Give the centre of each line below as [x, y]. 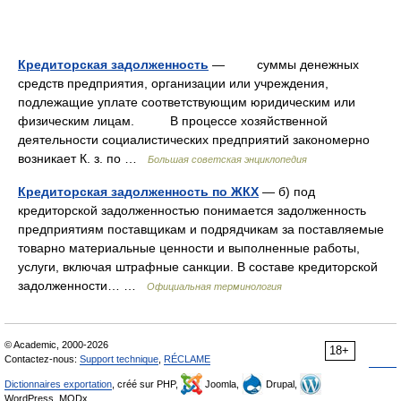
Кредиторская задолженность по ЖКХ [138, 192]
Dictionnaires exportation [58, 384]
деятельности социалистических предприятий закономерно [194, 140]
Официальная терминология [214, 286]
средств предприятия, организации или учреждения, [173, 83]
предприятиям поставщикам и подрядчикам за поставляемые [201, 229]
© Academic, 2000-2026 [56, 345]
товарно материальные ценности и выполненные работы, [189, 248]
